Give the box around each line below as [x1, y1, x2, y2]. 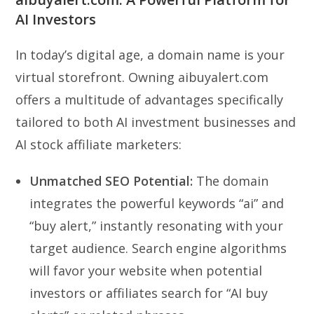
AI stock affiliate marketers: [15, 135, 182, 153]
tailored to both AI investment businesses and [15, 113, 296, 130]
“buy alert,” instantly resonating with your [29, 217, 284, 234]
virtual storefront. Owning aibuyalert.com [15, 68, 269, 86]
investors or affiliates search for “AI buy [29, 284, 268, 301]
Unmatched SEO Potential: [29, 172, 193, 189]
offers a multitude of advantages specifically [15, 90, 284, 108]
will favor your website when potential [29, 261, 263, 279]
